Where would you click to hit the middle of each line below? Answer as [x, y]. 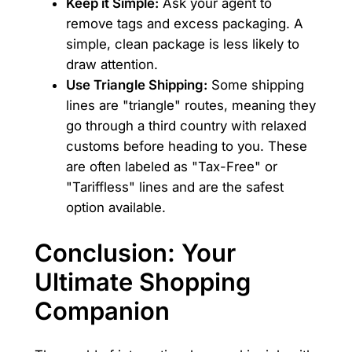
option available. [115, 208]
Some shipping [255, 85]
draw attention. [112, 65]
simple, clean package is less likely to [182, 44]
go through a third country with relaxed [186, 126]
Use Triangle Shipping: [136, 85]
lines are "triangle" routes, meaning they [191, 106]
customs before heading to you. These [186, 147]
